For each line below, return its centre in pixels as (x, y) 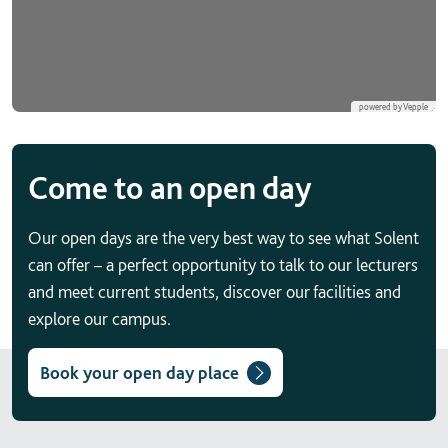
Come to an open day (170, 188)
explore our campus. (99, 319)
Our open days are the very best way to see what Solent (223, 238)
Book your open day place (139, 373)
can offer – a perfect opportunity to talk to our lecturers (223, 265)
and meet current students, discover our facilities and (214, 292)
